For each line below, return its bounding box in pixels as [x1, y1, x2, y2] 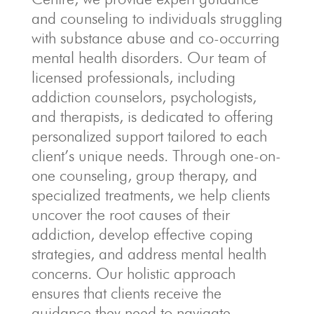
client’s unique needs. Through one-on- [31, 146, 281, 165]
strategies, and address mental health [31, 245, 266, 263]
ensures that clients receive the [31, 284, 221, 302]
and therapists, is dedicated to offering [31, 107, 273, 125]
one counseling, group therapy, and [31, 166, 257, 184]
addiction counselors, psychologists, [31, 88, 257, 106]
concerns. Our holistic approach [31, 264, 235, 282]
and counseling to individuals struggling [31, 9, 282, 27]
